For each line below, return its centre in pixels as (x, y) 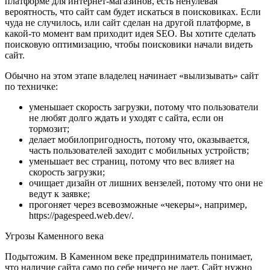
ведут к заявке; (61, 193)
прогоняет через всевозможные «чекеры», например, (138, 204)
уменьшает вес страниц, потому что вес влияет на (132, 161)
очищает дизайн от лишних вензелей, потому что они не (146, 183)
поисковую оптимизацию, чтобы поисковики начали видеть (129, 44)
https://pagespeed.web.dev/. (81, 215)
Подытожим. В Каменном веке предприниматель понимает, (129, 256)
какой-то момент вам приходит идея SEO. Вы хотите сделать (130, 33)
